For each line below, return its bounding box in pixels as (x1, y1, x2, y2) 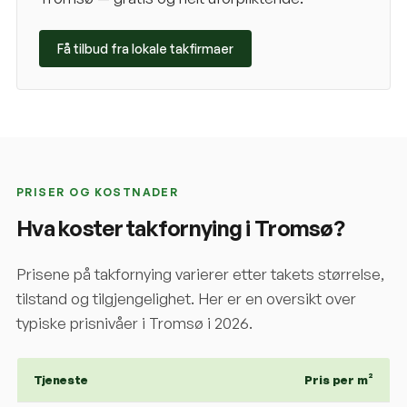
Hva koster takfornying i (16, 214, 254, 242)
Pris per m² (304, 372, 373, 387)
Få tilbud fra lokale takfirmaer (57, 41, 233, 56)
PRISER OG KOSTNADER (16, 185, 179, 199)
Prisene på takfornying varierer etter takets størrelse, (16, 264, 384, 283)
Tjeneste (34, 372, 88, 387)
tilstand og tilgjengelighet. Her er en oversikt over (16, 289, 356, 308)
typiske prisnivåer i (16, 313, 145, 333)
